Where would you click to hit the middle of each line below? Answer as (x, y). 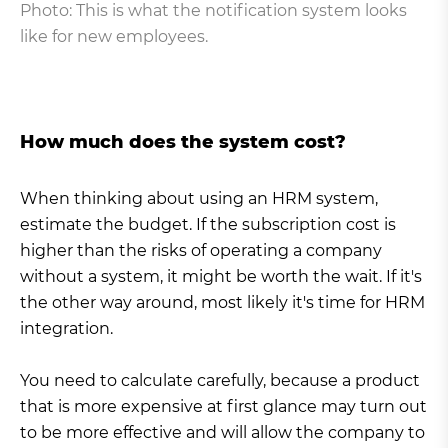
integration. (66, 329)
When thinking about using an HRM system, (199, 199)
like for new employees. (114, 37)
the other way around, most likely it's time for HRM (222, 303)
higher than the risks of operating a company (201, 251)
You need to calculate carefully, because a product (220, 381)
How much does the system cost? (183, 142)
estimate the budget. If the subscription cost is (208, 225)
